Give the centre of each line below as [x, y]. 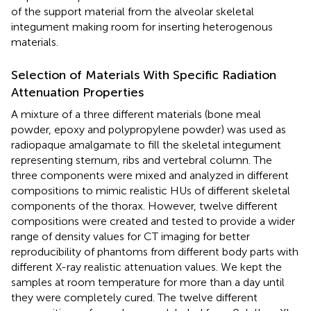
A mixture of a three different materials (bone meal [136, 114]
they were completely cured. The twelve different [134, 297]
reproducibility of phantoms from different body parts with [155, 251]
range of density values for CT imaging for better [131, 236]
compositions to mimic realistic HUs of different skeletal [151, 190]
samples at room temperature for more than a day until [148, 282]
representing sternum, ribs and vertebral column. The [142, 160]
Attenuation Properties [77, 92]
